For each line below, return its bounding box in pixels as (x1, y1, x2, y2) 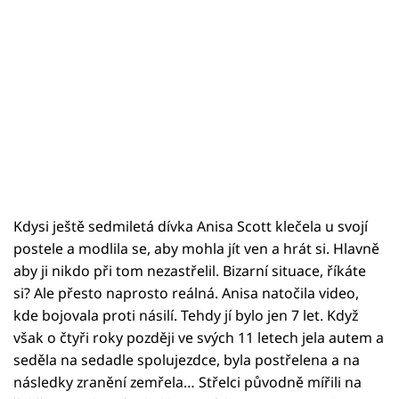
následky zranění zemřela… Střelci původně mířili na (13, 371, 362, 392)
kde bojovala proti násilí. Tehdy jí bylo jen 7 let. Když (13, 305, 358, 325)
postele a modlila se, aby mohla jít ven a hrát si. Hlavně (13, 238, 379, 258)
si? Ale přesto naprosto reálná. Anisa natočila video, (13, 282, 359, 303)
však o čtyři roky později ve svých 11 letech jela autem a (13, 327, 384, 347)
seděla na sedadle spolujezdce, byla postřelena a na (13, 349, 360, 370)
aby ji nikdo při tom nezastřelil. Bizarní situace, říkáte (13, 260, 366, 281)
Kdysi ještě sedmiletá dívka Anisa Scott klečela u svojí (13, 216, 368, 236)
